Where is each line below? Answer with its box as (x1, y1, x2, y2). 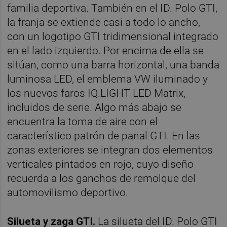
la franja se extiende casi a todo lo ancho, (7, 16, 201, 28)
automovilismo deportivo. (7, 186, 129, 199)
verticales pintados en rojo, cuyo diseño (7, 158, 194, 170)
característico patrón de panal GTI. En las (7, 129, 201, 142)
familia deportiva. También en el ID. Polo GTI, (7, 2, 218, 14)
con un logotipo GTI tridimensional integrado (7, 30, 219, 43)
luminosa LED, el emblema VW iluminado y (7, 72, 208, 85)
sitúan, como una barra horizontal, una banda (7, 58, 220, 71)
